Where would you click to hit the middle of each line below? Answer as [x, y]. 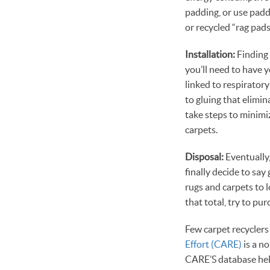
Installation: [210, 54]
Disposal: [204, 156]
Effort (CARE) [213, 244]
